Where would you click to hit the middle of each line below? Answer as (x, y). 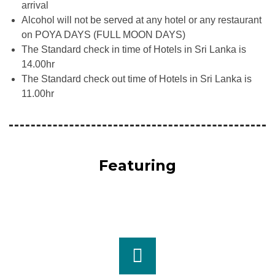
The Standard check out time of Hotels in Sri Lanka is (137, 79)
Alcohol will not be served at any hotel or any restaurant (141, 20)
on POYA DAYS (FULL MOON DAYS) (103, 34)
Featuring (137, 165)
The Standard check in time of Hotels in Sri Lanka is (134, 49)
